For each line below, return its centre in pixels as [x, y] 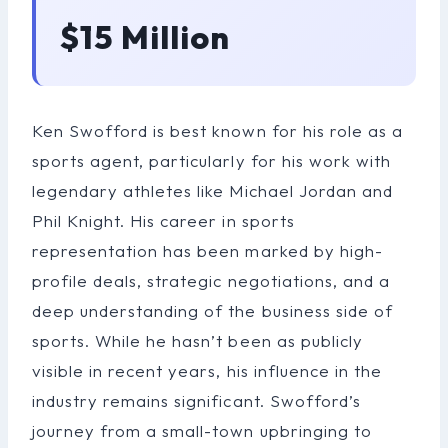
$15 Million [145, 36]
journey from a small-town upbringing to [202, 430]
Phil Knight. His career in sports [163, 220]
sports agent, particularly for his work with [211, 160]
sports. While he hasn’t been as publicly [197, 340]
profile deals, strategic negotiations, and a [211, 280]
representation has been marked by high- [207, 250]
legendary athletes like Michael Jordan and [212, 190]
